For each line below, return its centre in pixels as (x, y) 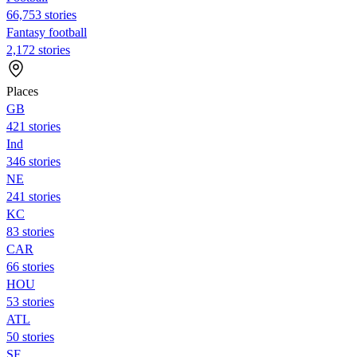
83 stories (30, 231)
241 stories (33, 196)
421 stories (33, 126)
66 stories (30, 266)
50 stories (30, 336)
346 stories (33, 161)
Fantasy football (47, 32)
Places (22, 91)
